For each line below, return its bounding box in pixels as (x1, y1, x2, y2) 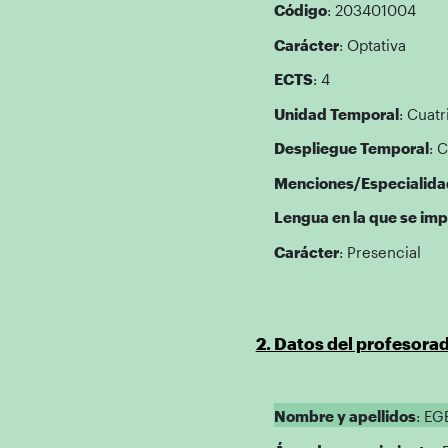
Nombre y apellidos (273, 407, 416, 425)
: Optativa (338, 35, 406, 54)
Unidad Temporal (273, 104, 399, 123)
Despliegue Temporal (273, 139, 429, 157)
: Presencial (338, 242, 421, 261)
